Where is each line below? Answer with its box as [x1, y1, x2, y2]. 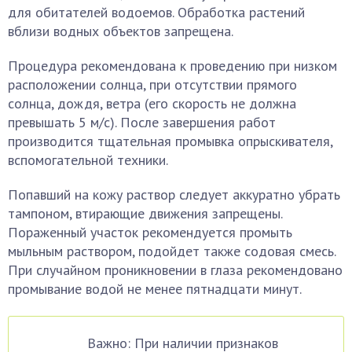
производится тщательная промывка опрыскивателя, [8, 132, 332, 150]
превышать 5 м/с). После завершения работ [8, 113, 276, 131]
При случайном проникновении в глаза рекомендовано [8, 261, 343, 279]
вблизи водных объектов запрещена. [8, 22, 233, 40]
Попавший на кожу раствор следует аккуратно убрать [8, 185, 340, 203]
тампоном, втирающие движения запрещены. [8, 204, 282, 222]
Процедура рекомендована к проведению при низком [8, 57, 337, 75]
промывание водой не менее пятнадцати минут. [8, 280, 302, 298]
